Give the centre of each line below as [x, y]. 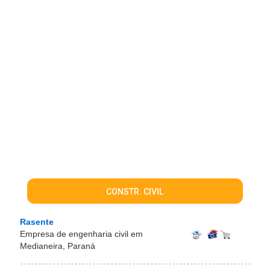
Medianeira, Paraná [58, 246]
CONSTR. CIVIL [135, 192]
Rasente [37, 222]
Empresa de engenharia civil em [81, 234]
